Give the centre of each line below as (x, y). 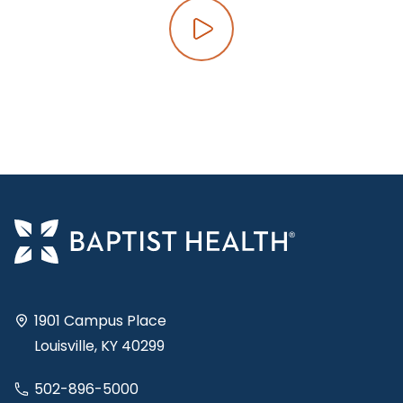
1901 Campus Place (100, 320)
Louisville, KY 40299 (99, 345)
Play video (253, 35)
